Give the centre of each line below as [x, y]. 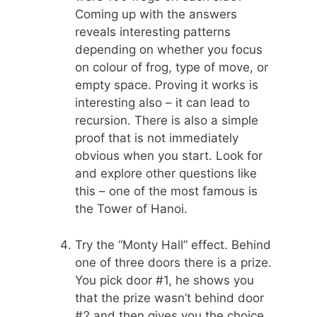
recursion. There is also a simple [167, 121]
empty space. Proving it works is [167, 85]
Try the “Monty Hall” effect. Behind [173, 244]
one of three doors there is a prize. [173, 262]
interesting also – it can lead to [162, 103]
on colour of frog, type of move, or [172, 68]
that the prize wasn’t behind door [169, 298]
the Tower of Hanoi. [131, 209]
